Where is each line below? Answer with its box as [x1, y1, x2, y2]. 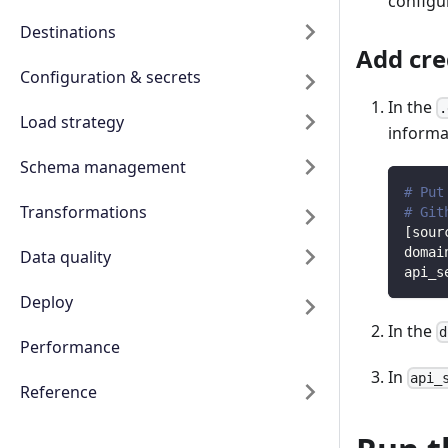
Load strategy [20, 111, 124, 133]
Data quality [20, 246, 111, 268]
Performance [20, 336, 120, 358]
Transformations [20, 201, 147, 223]
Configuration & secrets [20, 66, 201, 88]
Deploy [20, 291, 73, 313]
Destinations [20, 21, 116, 43]
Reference [20, 381, 97, 403]
